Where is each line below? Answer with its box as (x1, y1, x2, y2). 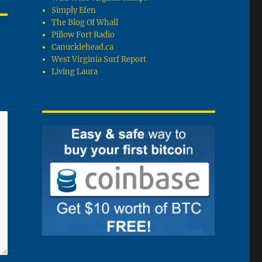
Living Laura (51, 67, 98, 77)
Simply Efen (51, 5, 96, 16)
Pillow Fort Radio (51, 30, 115, 40)
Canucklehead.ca (51, 42, 114, 53)
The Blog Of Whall (51, 18, 119, 28)
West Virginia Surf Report (51, 54, 147, 65)
